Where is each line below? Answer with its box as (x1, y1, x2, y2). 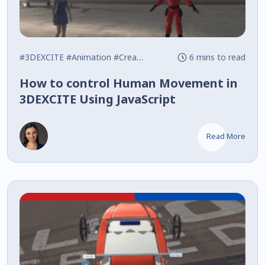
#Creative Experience (114, 51, 137, 63)
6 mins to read (189, 51, 245, 63)
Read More (206, 130, 245, 141)
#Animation (66, 51, 111, 63)
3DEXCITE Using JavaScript (20, 91, 176, 107)
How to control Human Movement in (20, 75, 238, 91)
